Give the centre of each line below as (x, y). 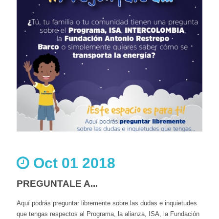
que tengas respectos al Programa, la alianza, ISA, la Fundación (108, 214)
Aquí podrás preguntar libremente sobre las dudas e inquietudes (107, 203)
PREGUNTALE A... (57, 184)
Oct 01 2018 (72, 163)
